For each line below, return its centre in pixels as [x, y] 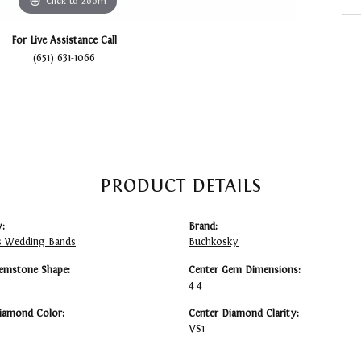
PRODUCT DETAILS [180, 186]
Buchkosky [214, 242]
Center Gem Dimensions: [245, 270]
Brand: [203, 227]
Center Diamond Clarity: [244, 314]
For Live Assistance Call [64, 40]
